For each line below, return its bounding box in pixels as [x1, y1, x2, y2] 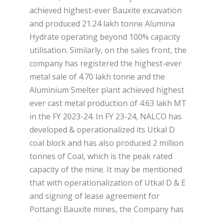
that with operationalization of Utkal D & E [29, 177, 186, 189]
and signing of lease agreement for [29, 191, 160, 202]
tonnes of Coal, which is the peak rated [29, 151, 172, 162]
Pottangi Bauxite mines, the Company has [29, 204, 184, 215]
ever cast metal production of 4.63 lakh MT [29, 98, 187, 109]
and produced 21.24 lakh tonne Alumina [29, 18, 175, 29]
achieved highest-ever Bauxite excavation [29, 5, 182, 16]
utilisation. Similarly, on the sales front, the [29, 45, 187, 56]
